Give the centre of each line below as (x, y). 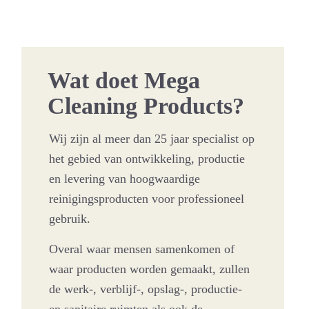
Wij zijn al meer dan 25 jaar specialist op (152, 138)
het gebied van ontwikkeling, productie (147, 158)
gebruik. (70, 218)
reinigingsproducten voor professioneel (147, 198)
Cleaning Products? (146, 106)
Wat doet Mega (124, 80)
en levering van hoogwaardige (125, 178)
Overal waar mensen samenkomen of (142, 249)
